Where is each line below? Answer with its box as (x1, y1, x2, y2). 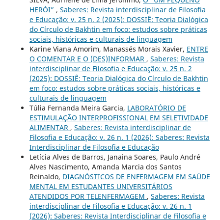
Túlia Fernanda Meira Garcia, (29, 103, 127, 112)
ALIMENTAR (29, 122, 70, 132)
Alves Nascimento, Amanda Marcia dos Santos (29, 162, 182, 171)
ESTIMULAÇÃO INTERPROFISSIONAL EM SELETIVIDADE (29, 112, 208, 122)
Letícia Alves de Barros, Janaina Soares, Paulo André (29, 152, 200, 162)
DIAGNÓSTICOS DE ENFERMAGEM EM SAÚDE (62, 171, 210, 181)
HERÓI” (29, 4, 56, 14)
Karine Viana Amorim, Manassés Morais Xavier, (29, 44, 187, 54)
